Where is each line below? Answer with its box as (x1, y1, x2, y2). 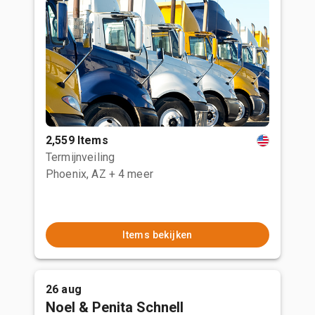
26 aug (46, 283, 82, 296)
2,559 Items (46, 134, 108, 147)
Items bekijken (122, 229, 193, 240)
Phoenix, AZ (46, 167, 106, 181)
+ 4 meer (108, 167, 153, 181)
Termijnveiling (46, 150, 115, 164)
